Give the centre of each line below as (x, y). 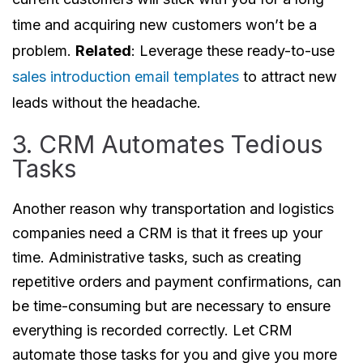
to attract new (290, 77)
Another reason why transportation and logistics (173, 209)
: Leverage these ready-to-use (233, 51)
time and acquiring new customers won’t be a (164, 25)
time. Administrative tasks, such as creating (157, 257)
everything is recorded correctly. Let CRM (152, 330)
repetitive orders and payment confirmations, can (177, 282)
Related (103, 51)
